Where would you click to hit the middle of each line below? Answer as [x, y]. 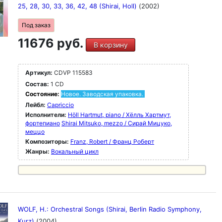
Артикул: [39, 73]
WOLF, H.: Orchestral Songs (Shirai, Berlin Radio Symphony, [110, 209]
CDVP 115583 [73, 73]
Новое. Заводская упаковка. [102, 94]
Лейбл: [35, 105]
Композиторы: [48, 141]
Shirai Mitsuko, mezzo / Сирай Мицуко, [117, 123]
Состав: [37, 84]
